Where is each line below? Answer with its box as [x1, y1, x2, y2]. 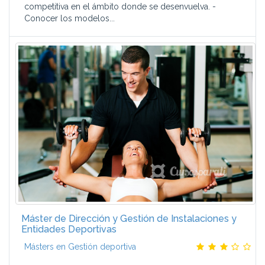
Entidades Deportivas [21, 224, 117, 235]
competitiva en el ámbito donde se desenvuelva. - [24, 2, 216, 11]
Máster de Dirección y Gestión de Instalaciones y [21, 213, 237, 224]
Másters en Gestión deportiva [24, 242, 136, 251]
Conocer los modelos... [24, 14, 115, 23]
